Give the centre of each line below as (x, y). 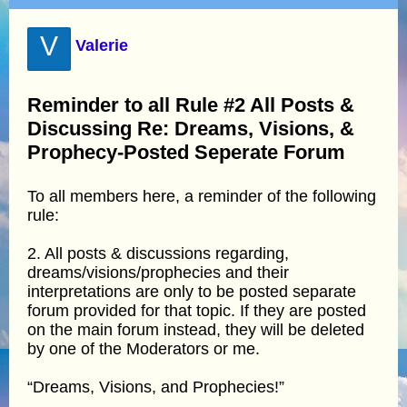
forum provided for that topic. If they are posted (197, 310)
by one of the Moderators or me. (144, 348)
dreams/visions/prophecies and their (158, 272)
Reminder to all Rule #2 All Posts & (191, 104)
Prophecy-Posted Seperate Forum (186, 152)
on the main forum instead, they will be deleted (196, 329)
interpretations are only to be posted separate (192, 291)
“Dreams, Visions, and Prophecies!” (156, 387)
